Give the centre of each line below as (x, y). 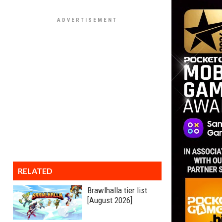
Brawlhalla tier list (117, 190)
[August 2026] (110, 200)
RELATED (35, 171)
